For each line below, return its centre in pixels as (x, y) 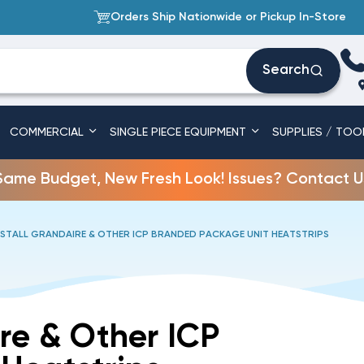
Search (286, 71)
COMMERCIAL (49, 133)
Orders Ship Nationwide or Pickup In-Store (228, 17)
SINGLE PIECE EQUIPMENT (179, 133)
